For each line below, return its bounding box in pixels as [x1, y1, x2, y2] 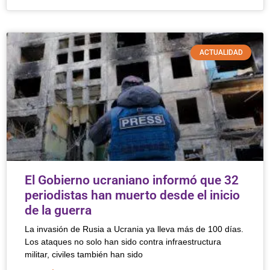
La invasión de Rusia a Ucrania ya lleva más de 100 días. [25, 224, 243, 234]
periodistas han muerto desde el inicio [25, 188, 240, 202]
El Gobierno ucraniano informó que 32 [25, 173, 239, 187]
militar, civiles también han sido [25, 250, 143, 259]
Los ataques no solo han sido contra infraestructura [25, 237, 221, 246]
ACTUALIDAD [199, 48, 243, 57]
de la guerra [25, 203, 92, 218]
